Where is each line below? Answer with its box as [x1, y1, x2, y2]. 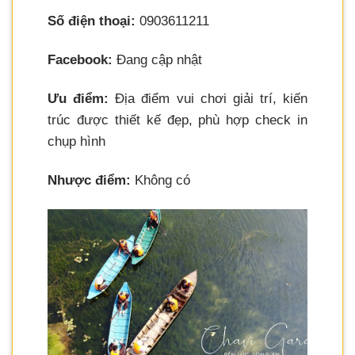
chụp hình [48, 134, 105, 150]
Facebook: [48, 52, 113, 68]
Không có [131, 173, 190, 189]
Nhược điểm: [48, 173, 131, 189]
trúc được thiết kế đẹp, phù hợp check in [48, 113, 307, 128]
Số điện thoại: [48, 13, 136, 29]
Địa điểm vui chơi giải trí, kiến [109, 91, 307, 107]
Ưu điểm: [48, 91, 109, 107]
